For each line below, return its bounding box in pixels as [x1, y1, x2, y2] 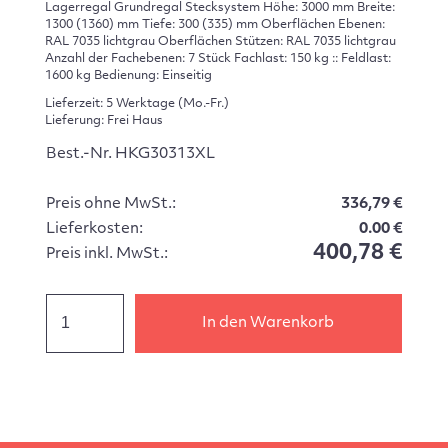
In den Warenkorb [202, 315, 335, 331]
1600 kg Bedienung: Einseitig [44, 69, 212, 82]
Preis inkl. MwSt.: [45, 246, 168, 262]
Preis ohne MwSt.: [45, 196, 176, 212]
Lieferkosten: [45, 221, 143, 237]
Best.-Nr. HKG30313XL [45, 146, 215, 162]
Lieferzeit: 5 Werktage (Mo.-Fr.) [44, 98, 229, 111]
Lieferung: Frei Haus [44, 115, 163, 128]
